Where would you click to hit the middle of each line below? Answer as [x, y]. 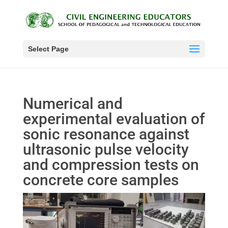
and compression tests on [111, 165]
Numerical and [73, 104]
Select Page [48, 49]
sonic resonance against [106, 134]
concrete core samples [101, 180]
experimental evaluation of [114, 119]
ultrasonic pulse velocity [106, 149]
